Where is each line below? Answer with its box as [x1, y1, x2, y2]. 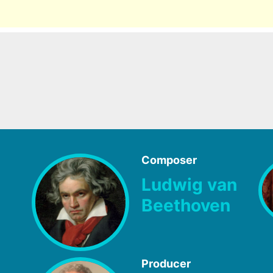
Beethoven [141, 194, 230, 216]
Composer [141, 154, 197, 166]
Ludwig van [141, 174, 237, 195]
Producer [141, 257, 191, 270]
